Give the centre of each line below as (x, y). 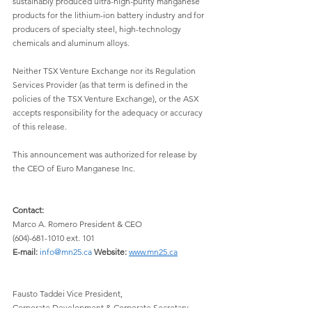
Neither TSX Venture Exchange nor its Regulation (105, 71)
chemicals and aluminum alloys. (71, 43)
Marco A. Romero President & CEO (78, 224)
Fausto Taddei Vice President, (69, 294)
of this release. (40, 127)
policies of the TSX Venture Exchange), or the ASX (107, 99)
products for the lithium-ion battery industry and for (109, 15)
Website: (110, 252)
